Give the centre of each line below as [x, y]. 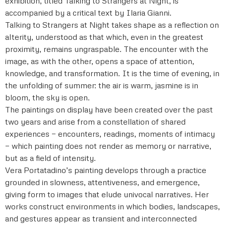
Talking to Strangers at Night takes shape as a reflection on [112, 24]
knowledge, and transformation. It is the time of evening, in [112, 73]
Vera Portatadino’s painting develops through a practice [106, 170]
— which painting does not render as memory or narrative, [108, 146]
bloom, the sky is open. [47, 97]
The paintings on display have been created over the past [109, 109]
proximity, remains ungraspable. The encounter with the [107, 49]
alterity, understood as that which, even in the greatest [104, 37]
